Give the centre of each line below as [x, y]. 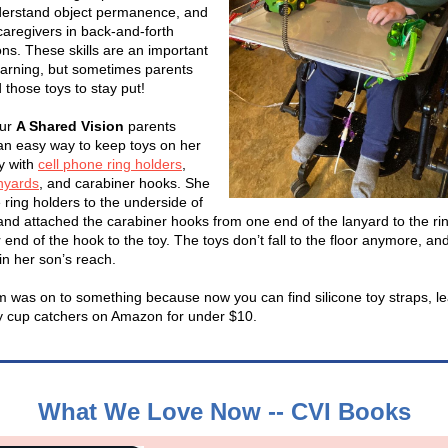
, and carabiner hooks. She [124, 183]
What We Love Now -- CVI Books [224, 411]
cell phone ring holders [110, 164]
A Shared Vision [70, 126]
